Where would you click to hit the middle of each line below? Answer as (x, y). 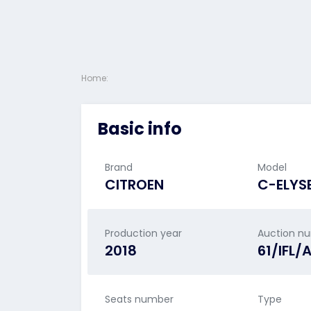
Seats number (139, 299)
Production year (143, 233)
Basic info (140, 129)
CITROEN (134, 185)
